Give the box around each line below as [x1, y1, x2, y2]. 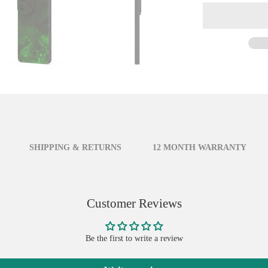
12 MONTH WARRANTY [153, 143, 246, 152]
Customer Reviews [86, 196, 182, 211]
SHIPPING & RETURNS [29, 143, 121, 152]
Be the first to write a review [85, 234, 183, 243]
